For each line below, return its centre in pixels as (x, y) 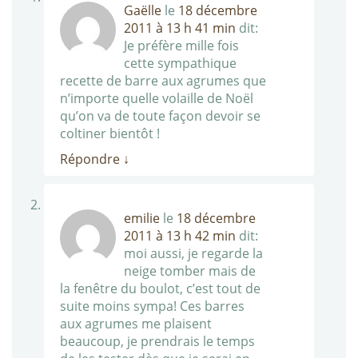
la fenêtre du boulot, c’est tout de (160, 289)
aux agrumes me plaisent (136, 324)
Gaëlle (143, 11)
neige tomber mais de (190, 271)
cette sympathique (180, 64)
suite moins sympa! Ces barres (152, 306)
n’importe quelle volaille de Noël (157, 99)
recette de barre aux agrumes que (163, 81)
